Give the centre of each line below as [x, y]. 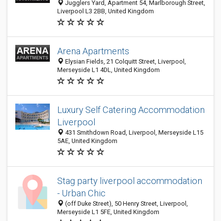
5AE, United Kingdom [87, 141]
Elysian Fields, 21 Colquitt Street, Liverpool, [125, 61]
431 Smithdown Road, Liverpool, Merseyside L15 [133, 132]
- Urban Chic [81, 193]
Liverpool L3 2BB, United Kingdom [106, 11]
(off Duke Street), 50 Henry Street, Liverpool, [126, 203]
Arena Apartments [93, 51]
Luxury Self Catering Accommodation [131, 110]
